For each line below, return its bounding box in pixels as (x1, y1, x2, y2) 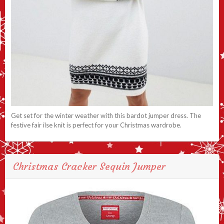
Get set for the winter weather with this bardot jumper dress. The (11, 111, 201, 119)
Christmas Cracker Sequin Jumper (13, 159, 165, 172)
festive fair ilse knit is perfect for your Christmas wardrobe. (11, 120, 181, 129)
